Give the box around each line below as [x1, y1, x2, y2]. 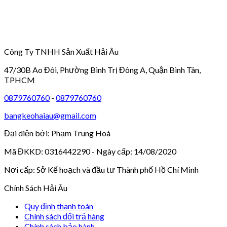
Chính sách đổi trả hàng [24, 211, 104, 221]
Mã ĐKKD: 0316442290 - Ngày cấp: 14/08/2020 [4, 146, 176, 156]
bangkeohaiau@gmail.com [4, 110, 96, 120]
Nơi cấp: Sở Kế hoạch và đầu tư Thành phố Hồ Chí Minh [4, 164, 199, 174]
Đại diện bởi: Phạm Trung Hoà [4, 128, 110, 138]
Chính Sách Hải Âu [4, 182, 67, 193]
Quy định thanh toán [24, 201, 93, 211]
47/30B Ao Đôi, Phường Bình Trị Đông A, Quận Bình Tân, [4, 64, 201, 74]
